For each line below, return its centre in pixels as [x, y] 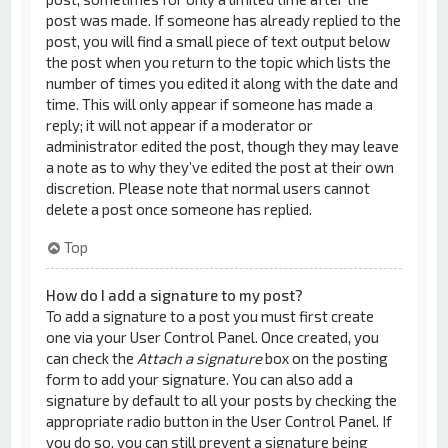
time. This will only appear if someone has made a [210, 103]
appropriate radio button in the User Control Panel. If [219, 421]
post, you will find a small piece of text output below [218, 40]
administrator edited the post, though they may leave [223, 145]
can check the [92, 358]
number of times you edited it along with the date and [222, 82]
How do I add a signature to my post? [175, 295]
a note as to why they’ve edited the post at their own [220, 166]
